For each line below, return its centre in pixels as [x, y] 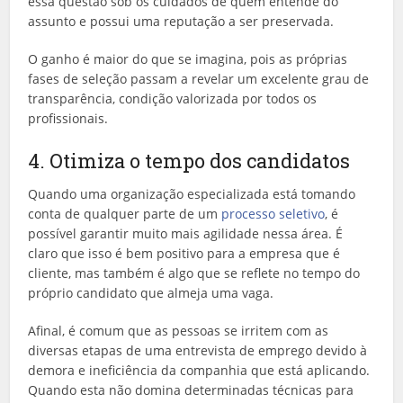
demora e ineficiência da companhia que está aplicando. [199, 370]
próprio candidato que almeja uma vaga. [151, 292]
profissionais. [68, 118]
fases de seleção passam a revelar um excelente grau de [199, 78]
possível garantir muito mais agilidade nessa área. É [186, 233]
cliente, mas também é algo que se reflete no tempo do [194, 273]
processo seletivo [273, 213]
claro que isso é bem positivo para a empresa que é [184, 253]
